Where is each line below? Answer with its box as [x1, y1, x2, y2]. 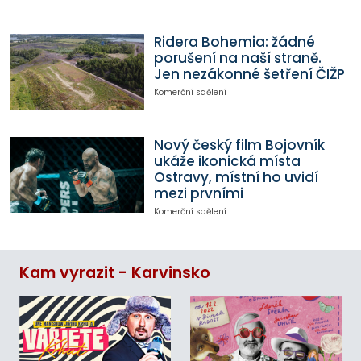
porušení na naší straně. [153, 48, 322, 68]
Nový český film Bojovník [153, 135, 325, 156]
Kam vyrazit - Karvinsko [19, 261, 210, 284]
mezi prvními [153, 184, 243, 204]
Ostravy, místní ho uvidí [153, 168, 318, 188]
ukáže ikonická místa [153, 151, 301, 172]
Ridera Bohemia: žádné [153, 32, 315, 52]
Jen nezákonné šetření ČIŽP [153, 64, 345, 85]
